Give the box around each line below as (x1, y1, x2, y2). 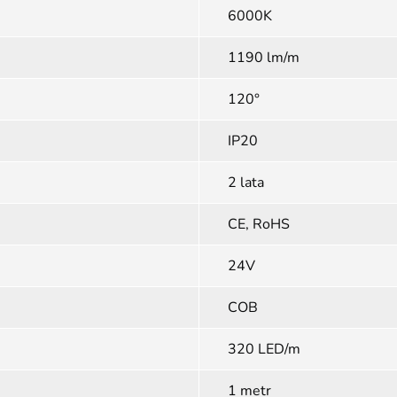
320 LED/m (228, 339, 300, 359)
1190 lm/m (228, 48, 300, 67)
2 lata (228, 173, 264, 192)
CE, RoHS (228, 214, 290, 234)
